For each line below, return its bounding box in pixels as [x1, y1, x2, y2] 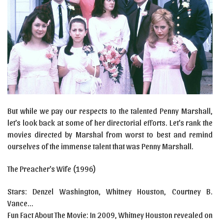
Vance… [7, 198, 33, 208]
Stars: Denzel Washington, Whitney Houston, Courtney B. [7, 187, 213, 196]
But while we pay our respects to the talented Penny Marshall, [7, 106, 213, 116]
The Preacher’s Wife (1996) [7, 164, 96, 174]
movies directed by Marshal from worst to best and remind [7, 130, 213, 139]
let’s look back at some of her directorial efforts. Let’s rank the [7, 118, 213, 128]
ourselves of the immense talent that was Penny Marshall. [7, 141, 193, 151]
